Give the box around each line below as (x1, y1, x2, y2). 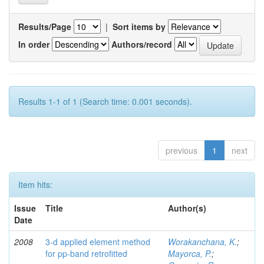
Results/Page (18, 21, 71, 33)
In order (18, 38, 49, 50)
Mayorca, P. (168, 247, 212, 260)
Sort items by (113, 21, 166, 33)
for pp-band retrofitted (45, 247, 127, 260)
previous (166, 144, 197, 157)
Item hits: (18, 179, 52, 191)
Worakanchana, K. (168, 236, 237, 248)
